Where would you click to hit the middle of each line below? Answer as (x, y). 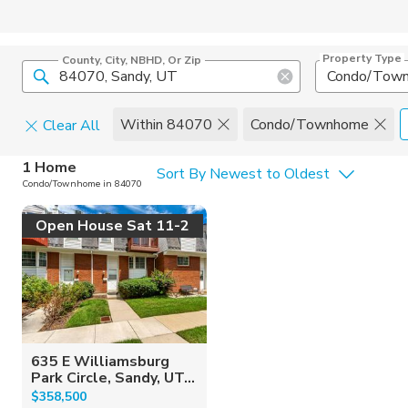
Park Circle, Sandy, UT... (113, 377)
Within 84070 (166, 124)
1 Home (49, 168)
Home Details (164, 164)
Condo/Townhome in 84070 (82, 184)
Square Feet (73, 200)
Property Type (362, 58)
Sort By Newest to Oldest (243, 174)
